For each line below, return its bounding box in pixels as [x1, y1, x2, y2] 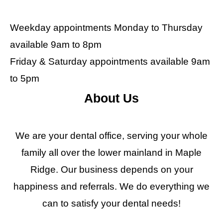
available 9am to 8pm [10, 39, 102, 50]
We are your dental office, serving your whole [15, 130, 208, 141]
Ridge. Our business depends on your [30, 164, 193, 175]
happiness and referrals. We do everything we [13, 181, 210, 192]
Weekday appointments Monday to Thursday [10, 22, 203, 33]
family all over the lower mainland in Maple [21, 147, 202, 158]
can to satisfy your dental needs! [42, 198, 181, 209]
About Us [84, 91, 139, 105]
